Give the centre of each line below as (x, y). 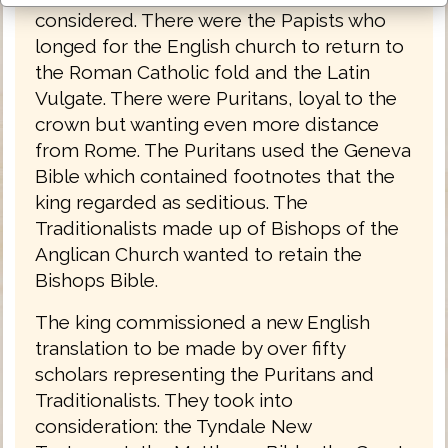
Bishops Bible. (96, 280)
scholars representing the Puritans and (204, 374)
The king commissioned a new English (202, 322)
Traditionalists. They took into (164, 400)
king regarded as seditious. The (171, 202)
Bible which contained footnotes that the (215, 176)
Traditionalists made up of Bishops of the (217, 228)
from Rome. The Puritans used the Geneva (223, 150)
